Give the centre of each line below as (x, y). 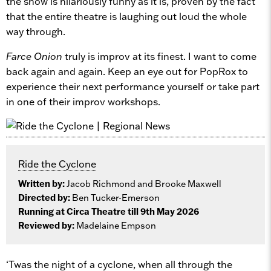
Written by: (42, 184)
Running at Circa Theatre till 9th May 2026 (109, 211)
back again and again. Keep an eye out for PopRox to (127, 71)
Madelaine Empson (116, 225)
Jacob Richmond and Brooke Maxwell (144, 184)
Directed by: (45, 198)
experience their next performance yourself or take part (133, 86)
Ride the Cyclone (57, 164)
